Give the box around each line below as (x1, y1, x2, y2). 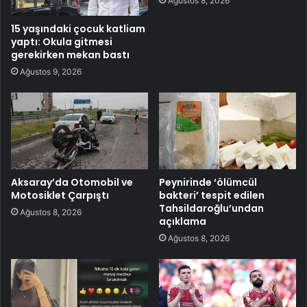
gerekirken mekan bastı (11, 47, 130, 62)
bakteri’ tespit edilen (159, 188, 265, 203)
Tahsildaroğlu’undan (159, 201, 264, 216)
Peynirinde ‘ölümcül (159, 175, 257, 190)
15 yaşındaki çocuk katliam (11, 21, 145, 36)
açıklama (159, 214, 206, 229)
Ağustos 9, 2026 (20, 66, 82, 77)
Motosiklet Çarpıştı (11, 188, 109, 203)
